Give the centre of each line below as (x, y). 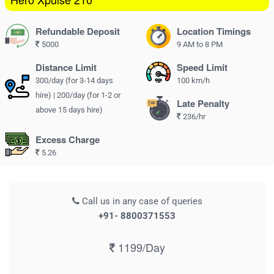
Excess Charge (68, 139)
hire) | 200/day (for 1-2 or (78, 95)
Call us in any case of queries (141, 201)
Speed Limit (202, 67)
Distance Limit (66, 67)
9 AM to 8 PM (200, 44)
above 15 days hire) (69, 110)
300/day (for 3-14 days (74, 80)
